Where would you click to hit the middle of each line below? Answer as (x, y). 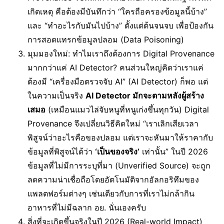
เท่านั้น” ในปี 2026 (174, 151)
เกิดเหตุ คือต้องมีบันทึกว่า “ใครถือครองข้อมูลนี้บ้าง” (117, 11)
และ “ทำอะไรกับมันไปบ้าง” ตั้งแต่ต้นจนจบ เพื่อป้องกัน (120, 25)
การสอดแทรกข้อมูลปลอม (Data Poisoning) (106, 39)
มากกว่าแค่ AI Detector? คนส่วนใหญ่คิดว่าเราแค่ (115, 67)
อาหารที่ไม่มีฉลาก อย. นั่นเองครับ (87, 207)
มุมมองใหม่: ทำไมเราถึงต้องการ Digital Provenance (121, 53)
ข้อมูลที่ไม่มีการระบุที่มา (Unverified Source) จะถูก (119, 165)
